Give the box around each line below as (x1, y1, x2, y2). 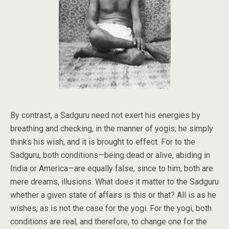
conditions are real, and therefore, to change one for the (10, 217, 207, 226)
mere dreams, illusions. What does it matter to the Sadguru (10, 177, 219, 187)
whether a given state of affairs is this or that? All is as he (10, 190, 216, 200)
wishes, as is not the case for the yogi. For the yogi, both (10, 203, 212, 213)
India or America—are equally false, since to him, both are (10, 164, 213, 173)
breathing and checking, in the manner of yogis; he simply (10, 124, 213, 133)
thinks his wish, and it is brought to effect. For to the (10, 137, 195, 147)
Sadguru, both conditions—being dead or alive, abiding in (10, 150, 210, 160)
